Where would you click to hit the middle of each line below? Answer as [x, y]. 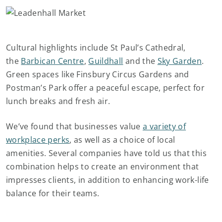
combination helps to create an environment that [103, 166]
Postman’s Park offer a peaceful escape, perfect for [105, 88]
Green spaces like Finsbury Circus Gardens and [98, 74]
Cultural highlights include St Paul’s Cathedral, [96, 48]
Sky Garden [180, 61]
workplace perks [38, 140]
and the [140, 61]
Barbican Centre [53, 61]
